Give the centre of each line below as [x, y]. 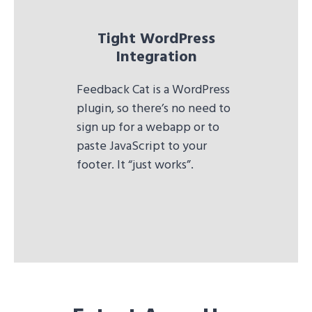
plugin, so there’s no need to [154, 109]
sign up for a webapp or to [148, 128]
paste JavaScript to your [142, 147]
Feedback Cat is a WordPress [153, 91]
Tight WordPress [156, 40]
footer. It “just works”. [135, 166]
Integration [156, 58]
